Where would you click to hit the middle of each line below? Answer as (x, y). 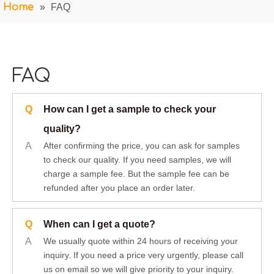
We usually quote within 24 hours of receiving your (141, 241)
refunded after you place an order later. (119, 188)
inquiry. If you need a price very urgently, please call (143, 255)
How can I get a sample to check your (130, 109)
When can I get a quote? (99, 224)
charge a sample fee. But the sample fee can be (136, 174)
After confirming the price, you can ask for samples (142, 146)
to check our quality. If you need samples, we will (137, 160)
